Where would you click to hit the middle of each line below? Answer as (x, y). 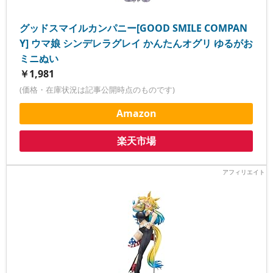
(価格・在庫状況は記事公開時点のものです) (97, 89)
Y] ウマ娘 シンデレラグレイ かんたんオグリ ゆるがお (136, 43)
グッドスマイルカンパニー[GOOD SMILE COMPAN (134, 28)
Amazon (136, 113)
